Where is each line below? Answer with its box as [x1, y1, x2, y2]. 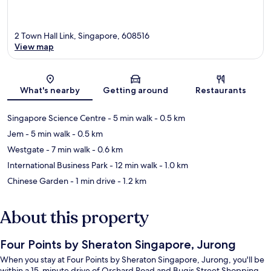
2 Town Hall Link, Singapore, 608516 [15, 30, 149, 42]
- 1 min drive [68, 175, 116, 187]
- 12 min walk [108, 160, 157, 171]
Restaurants [195, 85, 247, 96]
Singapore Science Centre [7, 113, 106, 124]
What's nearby [20, 85, 80, 96]
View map [15, 41, 54, 53]
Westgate [7, 144, 44, 155]
